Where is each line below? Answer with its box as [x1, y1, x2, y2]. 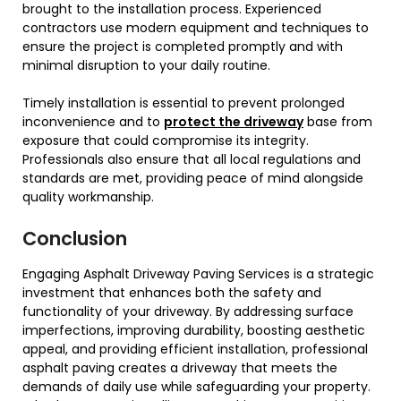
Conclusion [22, 226, 127, 252]
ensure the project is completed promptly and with [22, 38, 343, 56]
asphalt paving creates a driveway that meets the [22, 359, 337, 378]
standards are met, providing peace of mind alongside [22, 169, 363, 188]
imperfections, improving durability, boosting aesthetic [22, 321, 365, 340]
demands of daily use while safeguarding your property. [22, 378, 371, 397]
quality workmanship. [22, 188, 154, 207]
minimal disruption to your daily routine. [22, 56, 270, 75]
